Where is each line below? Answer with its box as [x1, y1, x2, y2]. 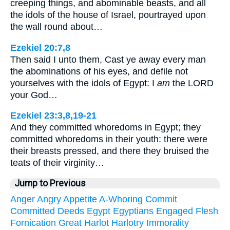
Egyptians [113, 205, 154, 216]
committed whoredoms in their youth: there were [10, 134, 207, 145]
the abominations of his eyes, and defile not [10, 66, 188, 76]
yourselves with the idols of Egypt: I [10, 78, 157, 88]
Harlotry [111, 217, 144, 228]
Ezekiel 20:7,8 [10, 42, 70, 53]
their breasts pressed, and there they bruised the [10, 146, 209, 157]
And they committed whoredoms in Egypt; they [10, 122, 201, 133]
